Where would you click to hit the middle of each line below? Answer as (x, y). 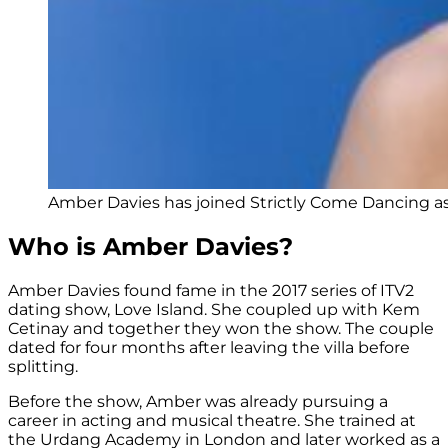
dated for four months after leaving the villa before (209, 347)
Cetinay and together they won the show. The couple (221, 328)
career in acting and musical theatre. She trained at (212, 420)
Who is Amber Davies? (150, 246)
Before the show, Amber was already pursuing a (198, 401)
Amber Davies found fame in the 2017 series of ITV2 (211, 290)
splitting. (43, 366)
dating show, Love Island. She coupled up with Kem (214, 309)
